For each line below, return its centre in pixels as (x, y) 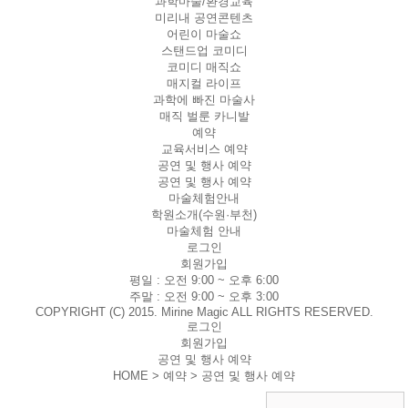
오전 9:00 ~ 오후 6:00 (221, 280)
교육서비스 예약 (204, 149)
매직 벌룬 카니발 (204, 116)
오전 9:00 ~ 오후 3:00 (221, 296)
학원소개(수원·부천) (204, 214)
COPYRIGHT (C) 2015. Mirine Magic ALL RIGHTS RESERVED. (204, 312)
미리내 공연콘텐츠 (204, 18)
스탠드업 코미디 (204, 51)
